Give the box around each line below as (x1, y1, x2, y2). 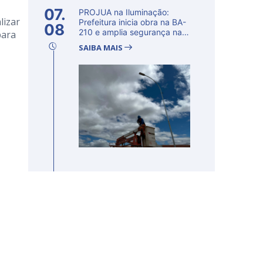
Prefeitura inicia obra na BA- (79, 17, 186, 27)
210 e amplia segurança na (79, 27, 182, 37)
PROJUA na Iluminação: (79, 7, 169, 17)
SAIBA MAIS (79, 42, 124, 53)
